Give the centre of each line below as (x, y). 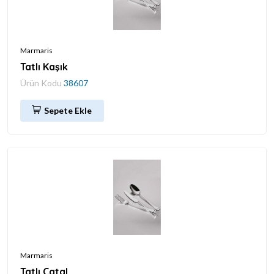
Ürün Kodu (42, 83)
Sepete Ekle (68, 110)
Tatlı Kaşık (44, 66)
